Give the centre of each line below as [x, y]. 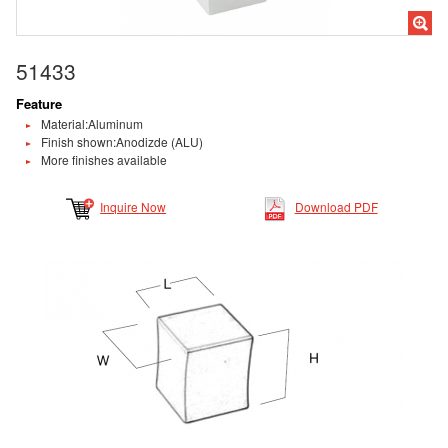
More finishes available [103, 160]
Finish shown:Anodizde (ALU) [121, 142]
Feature [38, 104]
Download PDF [336, 207]
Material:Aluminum [91, 124]
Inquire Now [133, 207]
